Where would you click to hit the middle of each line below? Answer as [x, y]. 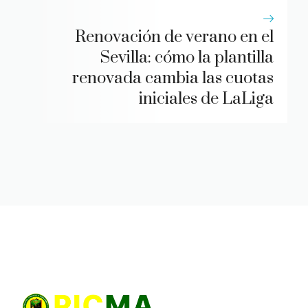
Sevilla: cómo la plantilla [187, 58]
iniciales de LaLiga [206, 99]
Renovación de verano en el [174, 37]
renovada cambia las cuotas [173, 79]
